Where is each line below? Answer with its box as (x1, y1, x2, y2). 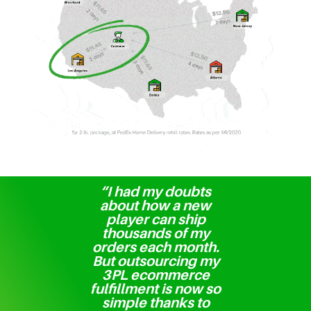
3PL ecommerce (101, 267, 210, 283)
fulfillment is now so (90, 280, 221, 297)
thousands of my (101, 225, 210, 242)
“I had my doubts (100, 183, 211, 200)
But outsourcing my (92, 253, 219, 269)
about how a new (100, 197, 211, 214)
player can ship (106, 211, 205, 228)
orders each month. (92, 239, 219, 255)
